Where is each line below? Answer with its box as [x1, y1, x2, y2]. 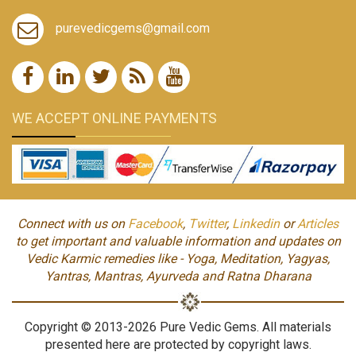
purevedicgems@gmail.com [56, 20, 210, 36]
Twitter [188, 215, 226, 231]
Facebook [128, 215, 183, 231]
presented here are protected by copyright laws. [44, 336, 311, 352]
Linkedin [232, 215, 280, 231]
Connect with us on [17, 215, 128, 231]
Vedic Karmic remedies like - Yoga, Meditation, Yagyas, [26, 250, 330, 266]
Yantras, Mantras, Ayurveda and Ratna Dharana [44, 268, 311, 284]
